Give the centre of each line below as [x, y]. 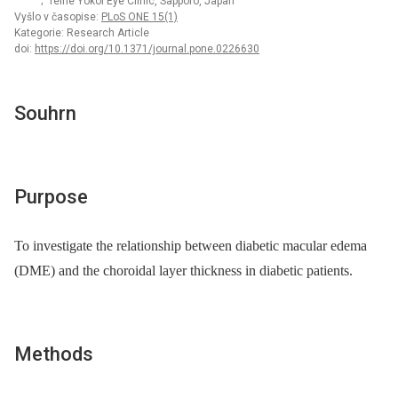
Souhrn [45, 113]
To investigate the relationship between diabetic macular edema [191, 246]
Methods [54, 354]
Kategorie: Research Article [82, 33]
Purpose [51, 197]
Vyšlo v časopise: [58, 17]
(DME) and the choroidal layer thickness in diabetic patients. [183, 271]
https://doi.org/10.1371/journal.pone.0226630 [147, 49]
